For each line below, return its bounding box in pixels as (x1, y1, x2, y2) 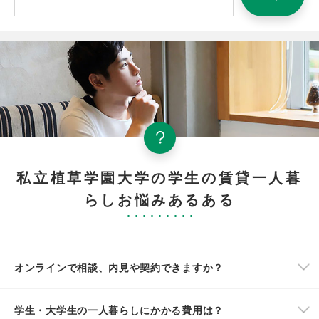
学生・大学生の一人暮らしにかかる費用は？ (14, 302, 224, 317)
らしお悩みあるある (83, 188, 236, 209)
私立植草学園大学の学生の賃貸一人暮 (16, 166, 303, 187)
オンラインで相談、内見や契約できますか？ (14, 259, 224, 274)
